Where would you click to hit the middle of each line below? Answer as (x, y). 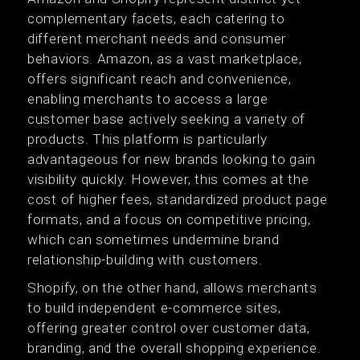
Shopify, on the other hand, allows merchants (172, 288)
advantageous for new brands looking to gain (172, 159)
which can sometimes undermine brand (153, 239)
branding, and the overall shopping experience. (174, 348)
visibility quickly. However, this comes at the (168, 179)
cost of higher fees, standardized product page (178, 199)
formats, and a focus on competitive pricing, (169, 219)
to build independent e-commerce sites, (154, 308)
